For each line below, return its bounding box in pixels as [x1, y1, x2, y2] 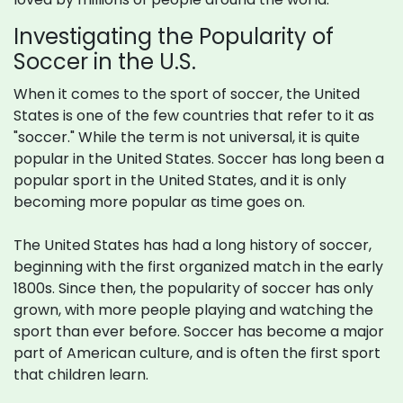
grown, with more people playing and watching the [13, 300, 373, 320]
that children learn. [13, 364, 148, 385]
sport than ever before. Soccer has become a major [13, 321, 384, 342]
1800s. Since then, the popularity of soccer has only [13, 278, 373, 299]
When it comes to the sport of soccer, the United [13, 84, 360, 104]
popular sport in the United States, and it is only [13, 170, 346, 191]
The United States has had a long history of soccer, [13, 235, 372, 255]
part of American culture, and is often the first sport [13, 343, 381, 363]
